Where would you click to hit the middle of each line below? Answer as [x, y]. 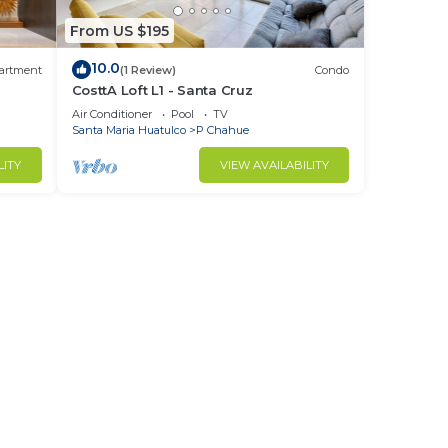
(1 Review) [147, 69]
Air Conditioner [111, 114]
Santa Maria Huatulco [128, 130]
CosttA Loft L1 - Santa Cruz [162, 90]
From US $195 [119, 30]
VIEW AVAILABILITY [274, 165]
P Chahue [222, 130]
